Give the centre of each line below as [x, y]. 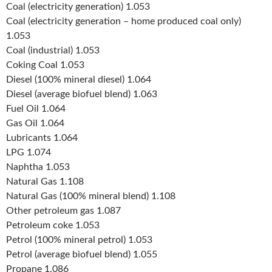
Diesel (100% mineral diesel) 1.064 [79, 80]
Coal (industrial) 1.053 [53, 51]
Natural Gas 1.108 [45, 182]
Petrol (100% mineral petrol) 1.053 [79, 240]
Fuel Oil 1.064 [36, 109]
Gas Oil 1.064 [35, 124]
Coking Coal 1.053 [45, 65]
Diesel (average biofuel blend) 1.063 [82, 94]
